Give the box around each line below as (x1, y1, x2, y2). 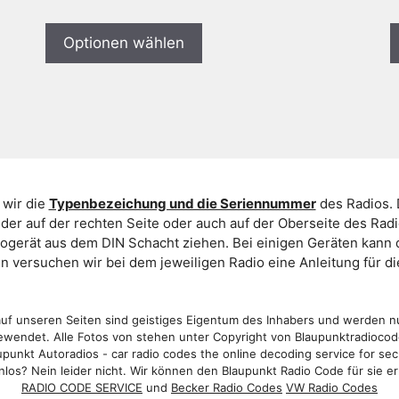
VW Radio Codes (286, 380, 378, 395)
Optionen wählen (62, 33, 184, 52)
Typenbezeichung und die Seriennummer (48, 194, 316, 212)
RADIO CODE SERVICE (21, 380, 142, 395)
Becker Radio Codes (171, 380, 282, 395)
